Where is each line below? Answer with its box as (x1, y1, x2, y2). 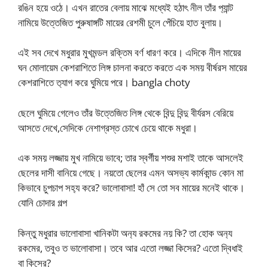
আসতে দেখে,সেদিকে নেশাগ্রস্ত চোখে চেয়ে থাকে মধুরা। (18, 120, 197, 135)
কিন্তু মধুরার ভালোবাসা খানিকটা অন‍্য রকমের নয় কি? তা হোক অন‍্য (18, 226, 232, 240)
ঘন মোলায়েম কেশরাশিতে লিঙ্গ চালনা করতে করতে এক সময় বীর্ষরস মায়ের (18, 60, 247, 75)
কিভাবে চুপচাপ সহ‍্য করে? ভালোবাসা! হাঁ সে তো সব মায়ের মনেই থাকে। (18, 181, 245, 195)
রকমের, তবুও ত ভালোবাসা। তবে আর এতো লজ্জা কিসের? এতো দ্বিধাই (18, 240, 243, 255)
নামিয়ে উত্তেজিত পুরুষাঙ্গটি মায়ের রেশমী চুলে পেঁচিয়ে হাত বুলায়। (18, 15, 223, 29)
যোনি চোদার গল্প (18, 196, 67, 210)
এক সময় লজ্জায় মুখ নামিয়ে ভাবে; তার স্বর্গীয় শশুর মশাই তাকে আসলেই (18, 151, 243, 165)
